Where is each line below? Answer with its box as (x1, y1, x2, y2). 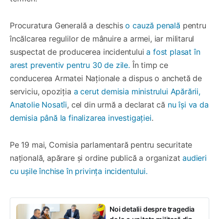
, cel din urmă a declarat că (67, 99, 168, 109)
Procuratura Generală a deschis (10, 20, 126, 30)
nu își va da (167, 99, 209, 109)
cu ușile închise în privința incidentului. (10, 166, 148, 176)
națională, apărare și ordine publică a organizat (10, 153, 183, 163)
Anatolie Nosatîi (10, 99, 67, 109)
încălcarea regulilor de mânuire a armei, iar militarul (10, 33, 195, 44)
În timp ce (130, 60, 168, 70)
